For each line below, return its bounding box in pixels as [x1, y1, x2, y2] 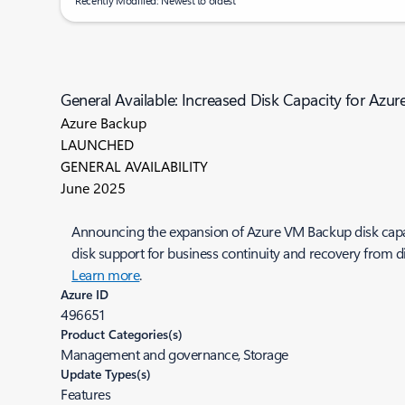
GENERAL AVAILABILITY [61, 156, 209, 175]
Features [61, 384, 111, 403]
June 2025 [61, 178, 127, 197]
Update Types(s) [61, 365, 152, 382]
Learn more [71, 265, 140, 284]
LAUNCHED [61, 135, 135, 154]
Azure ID [61, 286, 109, 303]
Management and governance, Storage [61, 344, 288, 363]
